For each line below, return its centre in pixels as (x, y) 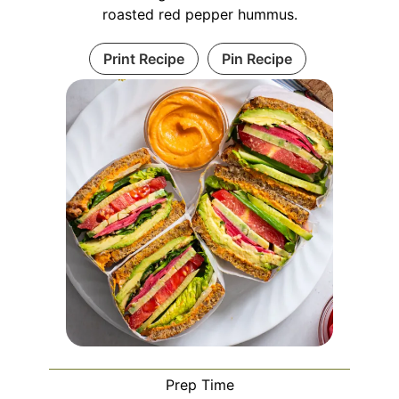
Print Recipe (143, 59)
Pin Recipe (256, 59)
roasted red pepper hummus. (199, 15)
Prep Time (199, 385)
